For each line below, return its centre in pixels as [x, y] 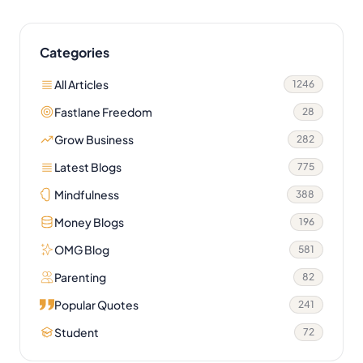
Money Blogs [89, 222]
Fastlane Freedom [103, 111]
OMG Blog [82, 249]
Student [77, 332]
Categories [75, 52]
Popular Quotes [96, 304]
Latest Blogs [88, 167]
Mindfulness [87, 194]
